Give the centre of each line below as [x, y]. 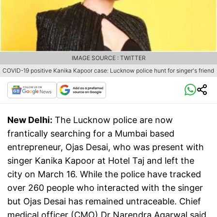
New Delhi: [30, 120]
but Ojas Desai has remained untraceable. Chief [104, 201]
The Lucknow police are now [114, 120]
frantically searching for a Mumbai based [91, 134]
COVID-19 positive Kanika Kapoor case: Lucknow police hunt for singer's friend [108, 71]
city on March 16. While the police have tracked [104, 174]
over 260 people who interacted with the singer [105, 188]
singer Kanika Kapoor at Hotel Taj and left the [101, 161]
